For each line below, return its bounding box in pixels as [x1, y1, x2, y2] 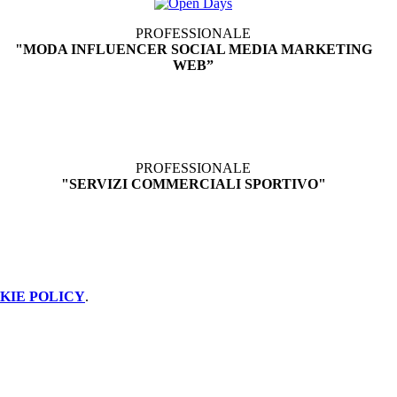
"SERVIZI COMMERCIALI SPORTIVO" [60, 176, 326, 192]
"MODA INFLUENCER [14, 42, 171, 58]
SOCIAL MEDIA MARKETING [170, 42, 372, 58]
